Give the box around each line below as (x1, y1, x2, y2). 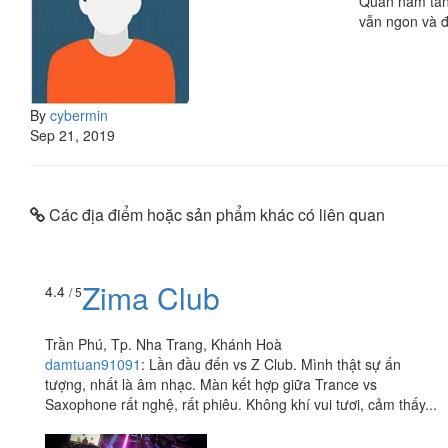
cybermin (50, 104, 108, 125)
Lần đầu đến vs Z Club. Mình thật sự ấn (149, 354, 401, 375)
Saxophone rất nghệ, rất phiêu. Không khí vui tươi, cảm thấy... (45, 394, 437, 415)
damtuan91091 (45, 354, 141, 375)
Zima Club (82, 276, 220, 320)
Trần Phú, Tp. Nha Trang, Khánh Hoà (45, 334, 282, 355)
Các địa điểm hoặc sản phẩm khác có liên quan (45, 202, 385, 226)
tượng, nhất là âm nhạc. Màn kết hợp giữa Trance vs (45, 374, 377, 395)
